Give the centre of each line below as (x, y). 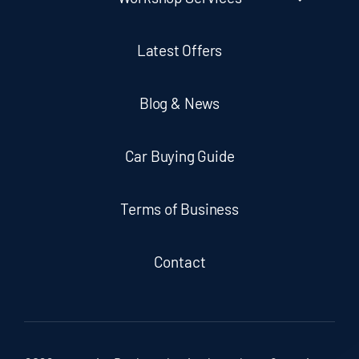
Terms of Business (179, 209)
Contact (179, 262)
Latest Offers (179, 50)
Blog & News (179, 103)
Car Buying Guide (179, 156)
